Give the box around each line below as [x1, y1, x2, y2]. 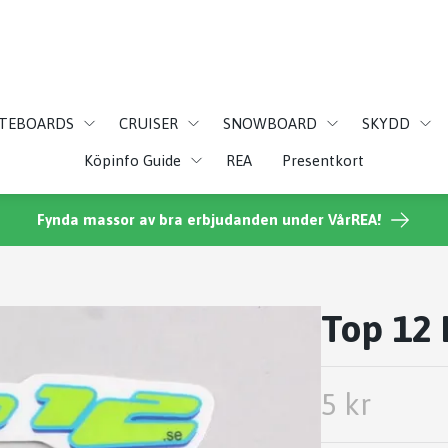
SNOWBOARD [223, 114, 317, 132]
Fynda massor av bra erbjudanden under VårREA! [37, 211, 381, 228]
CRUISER [119, 114, 178, 132]
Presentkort [282, 151, 364, 169]
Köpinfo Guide [84, 151, 181, 169]
